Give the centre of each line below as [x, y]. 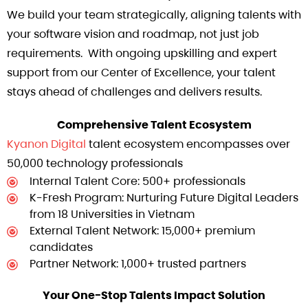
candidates [61, 247]
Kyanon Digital [46, 144]
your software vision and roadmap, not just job [133, 34]
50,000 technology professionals [95, 164]
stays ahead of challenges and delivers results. [134, 92]
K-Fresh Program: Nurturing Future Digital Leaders [164, 198]
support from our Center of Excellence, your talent [141, 73]
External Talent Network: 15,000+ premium [142, 231]
